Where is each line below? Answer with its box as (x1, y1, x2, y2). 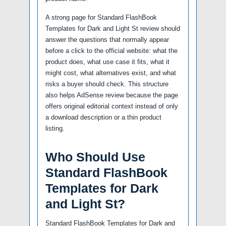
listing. (45, 125, 65, 133)
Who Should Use (45, 150, 145, 164)
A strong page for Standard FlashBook (45, 14, 157, 22)
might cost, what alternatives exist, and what (45, 69, 176, 77)
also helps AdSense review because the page (45, 91, 178, 99)
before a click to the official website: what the (45, 47, 178, 55)
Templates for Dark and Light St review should (45, 25, 180, 33)
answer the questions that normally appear (45, 36, 169, 44)
